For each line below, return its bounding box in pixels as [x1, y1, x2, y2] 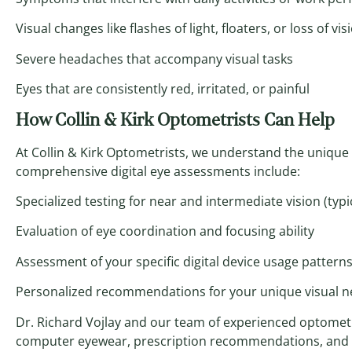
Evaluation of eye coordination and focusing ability [16, 222, 314, 240]
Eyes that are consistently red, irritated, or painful [16, 80, 310, 98]
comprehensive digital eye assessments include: [16, 162, 300, 180]
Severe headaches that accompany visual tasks [16, 49, 293, 68]
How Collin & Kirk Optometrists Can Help [16, 107, 335, 132]
